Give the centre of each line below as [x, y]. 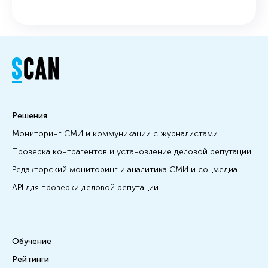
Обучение [32, 241]
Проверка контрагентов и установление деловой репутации [132, 151]
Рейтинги [31, 259]
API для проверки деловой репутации [85, 187]
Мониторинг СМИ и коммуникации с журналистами [115, 133]
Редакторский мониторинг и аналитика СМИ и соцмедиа [125, 169]
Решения [30, 115]
